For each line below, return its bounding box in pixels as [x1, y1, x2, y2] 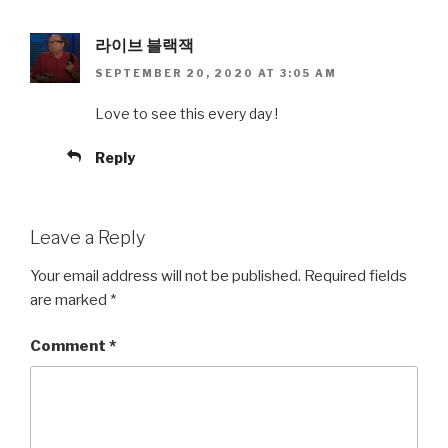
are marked [30, 290, 110, 309]
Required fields [304, 266, 407, 285]
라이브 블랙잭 [95, 35, 194, 55]
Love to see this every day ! [95, 105, 278, 123]
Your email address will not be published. [30, 266, 301, 285]
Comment [30, 337, 109, 356]
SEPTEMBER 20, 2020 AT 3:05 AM [95, 67, 337, 80]
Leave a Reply [30, 227, 145, 249]
